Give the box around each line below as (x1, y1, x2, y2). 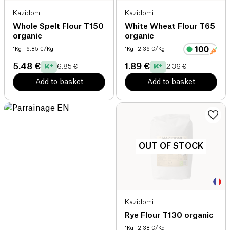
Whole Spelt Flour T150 (13, 22, 104, 30)
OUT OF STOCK (139, 142, 203, 150)
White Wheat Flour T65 (125, 22, 215, 30)
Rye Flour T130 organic (125, 211, 214, 219)
